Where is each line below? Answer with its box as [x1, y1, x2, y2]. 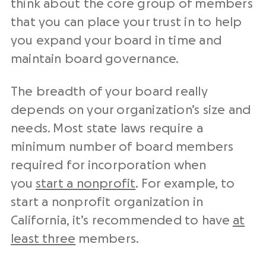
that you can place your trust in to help [11, 16, 242, 28]
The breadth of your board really [11, 85, 208, 98]
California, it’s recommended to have [11, 214, 233, 227]
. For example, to [135, 178, 235, 190]
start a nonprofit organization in [11, 196, 203, 208]
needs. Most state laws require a [11, 122, 203, 135]
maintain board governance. [11, 53, 179, 65]
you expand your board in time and [11, 34, 221, 47]
